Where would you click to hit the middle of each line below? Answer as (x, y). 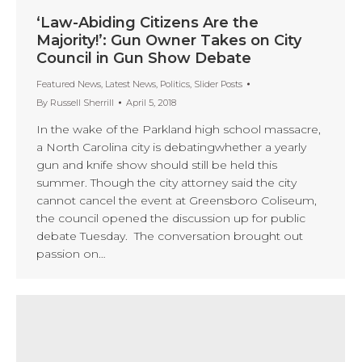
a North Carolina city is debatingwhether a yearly (171, 147)
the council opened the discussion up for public (171, 218)
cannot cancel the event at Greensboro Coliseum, (177, 200)
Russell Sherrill (82, 102)
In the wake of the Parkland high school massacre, (179, 129)
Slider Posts (218, 84)
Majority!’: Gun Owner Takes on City (169, 40)
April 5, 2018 (151, 102)
